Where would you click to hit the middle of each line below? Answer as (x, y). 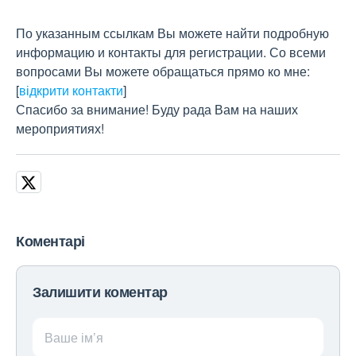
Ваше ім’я (74, 337)
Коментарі (50, 241)
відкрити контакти (71, 90)
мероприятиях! (60, 128)
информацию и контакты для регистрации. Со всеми (171, 52)
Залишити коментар (100, 292)
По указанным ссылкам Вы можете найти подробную (172, 33)
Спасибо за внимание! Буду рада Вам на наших (157, 109)
